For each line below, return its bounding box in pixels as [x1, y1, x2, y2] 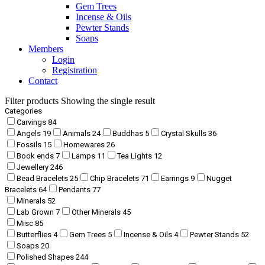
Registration [52, 65, 97, 75]
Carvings [17, 118, 48, 127]
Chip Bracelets [90, 174, 141, 183]
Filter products [5, 96, 61, 106]
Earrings [161, 174, 190, 183]
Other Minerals [72, 208, 122, 216]
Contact [28, 76, 57, 86]
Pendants [59, 185, 92, 194]
